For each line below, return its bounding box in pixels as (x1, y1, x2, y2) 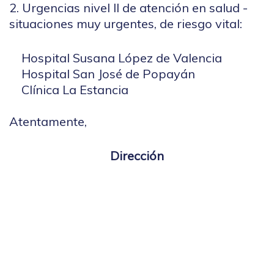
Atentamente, (9, 113, 87, 129)
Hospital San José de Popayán (9, 65, 195, 81)
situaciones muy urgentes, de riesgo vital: (9, 15, 242, 31)
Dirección (110, 147, 164, 163)
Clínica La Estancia (9, 81, 128, 97)
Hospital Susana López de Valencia (9, 50, 222, 65)
